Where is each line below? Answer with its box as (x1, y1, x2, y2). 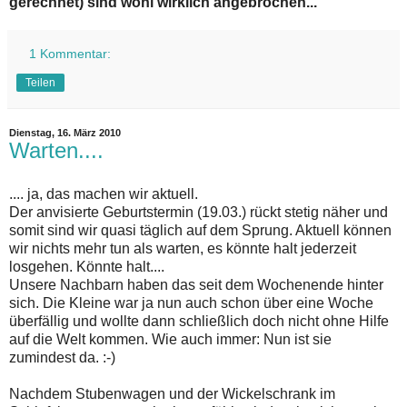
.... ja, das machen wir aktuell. (9, 185, 198, 202)
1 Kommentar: (29, 46, 112, 62)
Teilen (25, 76, 55, 90)
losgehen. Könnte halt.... (9, 258, 164, 274)
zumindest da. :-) (9, 349, 115, 365)
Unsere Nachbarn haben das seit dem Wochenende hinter (9, 276, 383, 293)
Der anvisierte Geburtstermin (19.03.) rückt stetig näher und (9, 203, 388, 220)
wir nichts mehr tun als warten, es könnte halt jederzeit (9, 240, 356, 256)
